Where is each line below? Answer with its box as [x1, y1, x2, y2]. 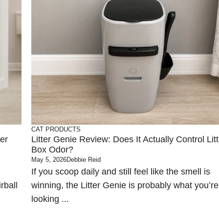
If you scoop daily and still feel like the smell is [31, 167, 210, 176]
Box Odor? [31, 145, 73, 154]
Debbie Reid [66, 156, 101, 163]
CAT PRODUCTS [31, 126, 81, 133]
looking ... [31, 194, 69, 204]
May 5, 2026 [31, 156, 66, 163]
